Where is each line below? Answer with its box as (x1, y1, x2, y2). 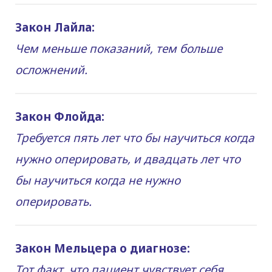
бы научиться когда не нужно (15, 172, 180, 188)
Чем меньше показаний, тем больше (15, 40, 222, 56)
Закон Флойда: (15, 108, 107, 124)
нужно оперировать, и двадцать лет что (15, 151, 240, 167)
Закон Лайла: (15, 19, 95, 35)
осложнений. (15, 61, 87, 78)
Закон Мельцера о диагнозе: (15, 240, 190, 256)
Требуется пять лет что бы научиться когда (15, 129, 254, 146)
